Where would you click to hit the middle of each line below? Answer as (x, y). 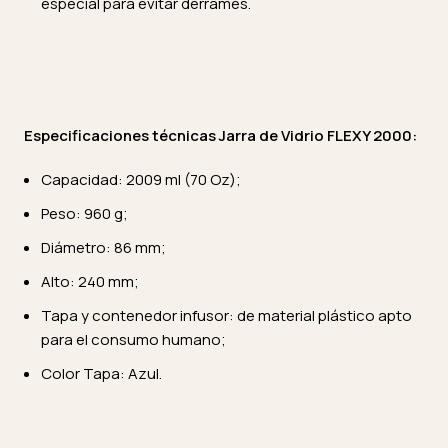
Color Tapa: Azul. (101, 373)
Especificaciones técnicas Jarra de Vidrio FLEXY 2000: (220, 135)
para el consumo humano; (133, 339)
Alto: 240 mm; (90, 281)
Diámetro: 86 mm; (103, 247)
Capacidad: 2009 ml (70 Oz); (141, 179)
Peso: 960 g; (84, 213)
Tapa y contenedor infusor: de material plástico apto (226, 315)
